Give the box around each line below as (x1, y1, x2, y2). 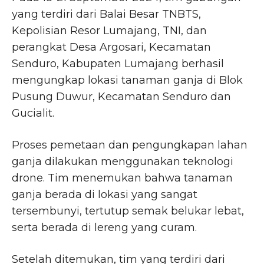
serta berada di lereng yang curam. (12, 221, 197, 235)
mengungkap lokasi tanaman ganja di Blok (12, 74, 243, 87)
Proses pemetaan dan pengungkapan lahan (12, 138, 247, 152)
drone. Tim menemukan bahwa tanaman (12, 171, 233, 185)
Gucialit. (12, 107, 54, 120)
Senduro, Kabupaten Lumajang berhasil (12, 57, 224, 71)
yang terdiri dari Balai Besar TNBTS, (12, 8, 201, 21)
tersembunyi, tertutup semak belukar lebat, (12, 204, 244, 218)
